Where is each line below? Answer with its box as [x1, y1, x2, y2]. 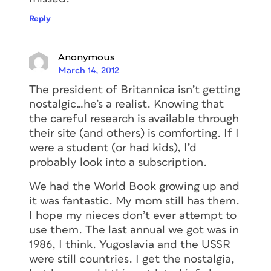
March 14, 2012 [58, 66, 119, 76]
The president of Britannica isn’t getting [29, 84, 240, 96]
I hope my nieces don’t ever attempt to [29, 210, 237, 222]
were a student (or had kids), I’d [29, 142, 197, 154]
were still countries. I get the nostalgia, [29, 253, 235, 266]
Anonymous [58, 51, 115, 64]
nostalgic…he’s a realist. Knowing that [29, 99, 224, 111]
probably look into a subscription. [29, 157, 207, 169]
